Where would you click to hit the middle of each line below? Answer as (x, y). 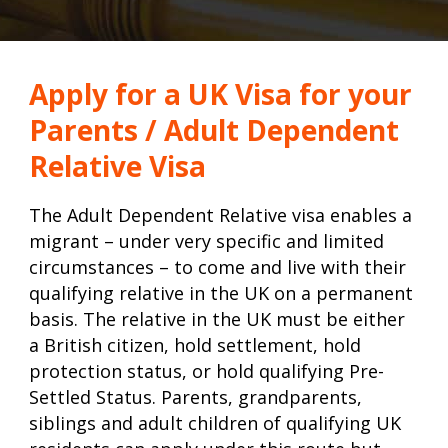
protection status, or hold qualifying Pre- (206, 371)
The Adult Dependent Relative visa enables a (220, 215)
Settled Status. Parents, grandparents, (195, 397)
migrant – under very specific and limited (206, 241)
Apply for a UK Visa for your (220, 94)
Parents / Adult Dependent (214, 130)
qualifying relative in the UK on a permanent (221, 293)
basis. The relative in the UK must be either (217, 319)
